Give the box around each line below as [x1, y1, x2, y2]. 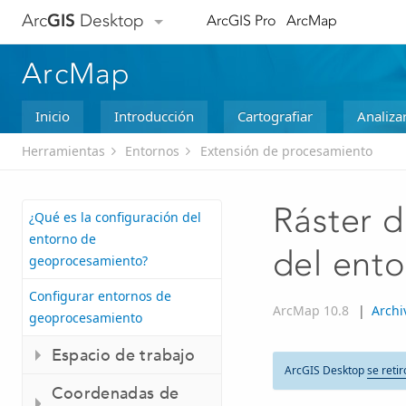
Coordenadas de [51, 382, 179, 404]
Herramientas [22, 142, 105, 160]
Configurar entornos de [29, 287, 171, 305]
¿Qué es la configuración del [29, 208, 201, 227]
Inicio [35, 106, 70, 125]
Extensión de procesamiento [199, 142, 372, 160]
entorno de [29, 230, 96, 248]
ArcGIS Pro [206, 12, 276, 30]
